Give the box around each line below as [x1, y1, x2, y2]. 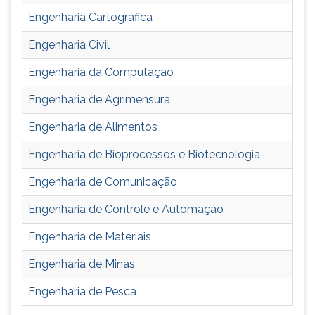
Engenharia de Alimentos [28, 120, 157, 134]
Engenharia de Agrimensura [28, 93, 170, 106]
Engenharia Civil [28, 38, 110, 51]
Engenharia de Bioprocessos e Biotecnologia [28, 148, 260, 161]
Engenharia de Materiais [28, 230, 151, 243]
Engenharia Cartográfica [28, 11, 153, 24]
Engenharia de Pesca [28, 285, 136, 298]
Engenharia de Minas [28, 257, 135, 271]
